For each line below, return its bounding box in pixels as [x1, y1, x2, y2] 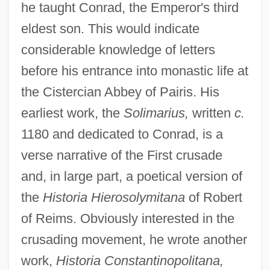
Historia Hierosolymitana [42, 189, 185, 205]
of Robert [184, 189, 242, 205]
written [188, 105, 234, 121]
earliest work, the [20, 105, 124, 121]
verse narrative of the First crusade [20, 147, 222, 163]
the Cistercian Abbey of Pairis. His [20, 84, 219, 99]
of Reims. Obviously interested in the [20, 210, 234, 226]
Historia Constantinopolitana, [55, 253, 224, 268]
